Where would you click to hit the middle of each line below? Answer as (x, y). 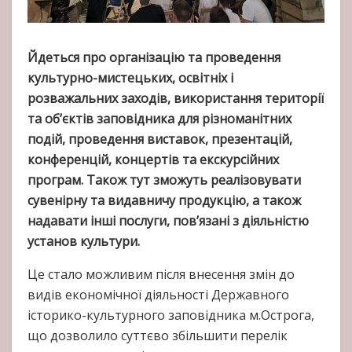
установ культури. (84, 242)
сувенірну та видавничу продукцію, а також (164, 201)
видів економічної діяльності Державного (158, 295)
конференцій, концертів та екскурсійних (153, 160)
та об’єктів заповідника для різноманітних (159, 119)
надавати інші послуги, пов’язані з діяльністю (168, 221)
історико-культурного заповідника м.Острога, (171, 315)
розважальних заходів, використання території (176, 99)
